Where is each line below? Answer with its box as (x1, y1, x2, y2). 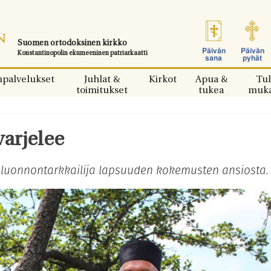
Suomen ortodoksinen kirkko (18, 39, 127, 47)
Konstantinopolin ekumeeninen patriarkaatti (18, 50, 148, 57)
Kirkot (149, 75, 177, 85)
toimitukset (76, 86, 128, 96)
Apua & (195, 75, 227, 85)
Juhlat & (83, 75, 120, 85)
